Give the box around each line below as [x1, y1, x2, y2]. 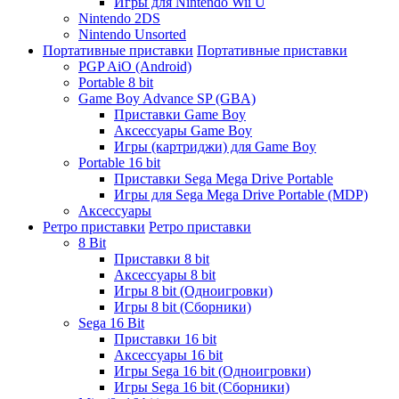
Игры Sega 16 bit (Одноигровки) [114, 362, 311, 379]
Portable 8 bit [78, 74, 153, 90]
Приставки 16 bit [114, 330, 216, 346]
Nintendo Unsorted [78, 26, 186, 42]
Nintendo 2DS [78, 10, 160, 26]
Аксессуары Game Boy [114, 122, 252, 138]
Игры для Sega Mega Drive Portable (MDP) [114, 186, 368, 202]
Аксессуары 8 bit [114, 266, 216, 282]
